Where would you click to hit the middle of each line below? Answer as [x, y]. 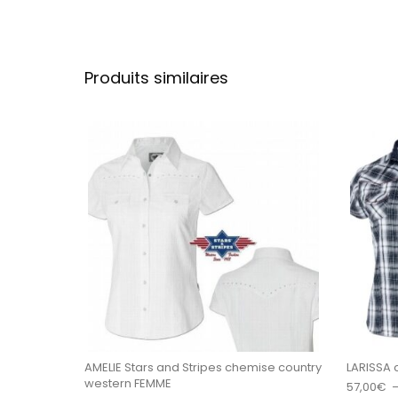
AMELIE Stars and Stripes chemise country [203, 368]
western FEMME [127, 384]
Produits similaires [156, 78]
